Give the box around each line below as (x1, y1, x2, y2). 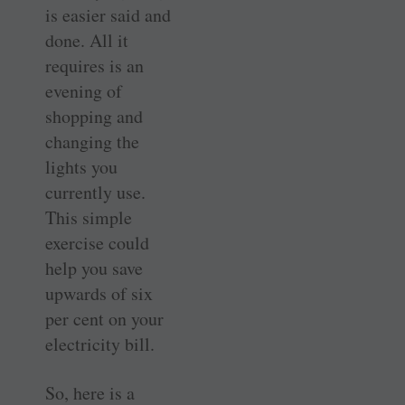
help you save (45, 255, 143, 280)
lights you (45, 154, 118, 179)
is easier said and (45, 2, 171, 27)
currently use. (45, 179, 146, 204)
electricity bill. (45, 331, 155, 356)
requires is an (45, 52, 144, 78)
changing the (45, 128, 139, 154)
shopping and (45, 103, 143, 128)
